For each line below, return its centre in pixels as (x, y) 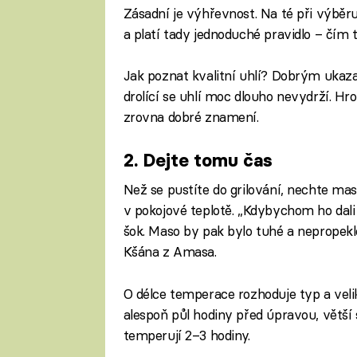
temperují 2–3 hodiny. (186, 335)
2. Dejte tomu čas (198, 161)
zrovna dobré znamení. (191, 116)
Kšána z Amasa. (170, 252)
